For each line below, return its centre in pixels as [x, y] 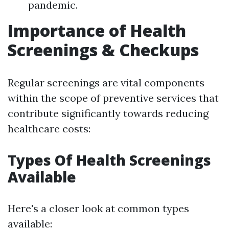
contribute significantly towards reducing [108, 113]
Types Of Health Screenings [109, 160]
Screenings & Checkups [103, 50]
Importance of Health [97, 30]
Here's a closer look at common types [98, 208]
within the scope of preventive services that [113, 98]
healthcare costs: [49, 129]
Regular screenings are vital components [106, 83]
